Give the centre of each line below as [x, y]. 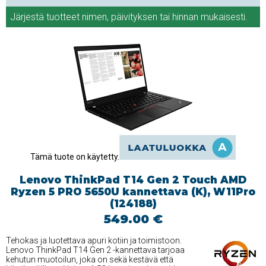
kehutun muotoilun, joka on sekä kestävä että [90, 260]
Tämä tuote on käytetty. [75, 157]
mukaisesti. [223, 17]
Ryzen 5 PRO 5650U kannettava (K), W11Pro [133, 192]
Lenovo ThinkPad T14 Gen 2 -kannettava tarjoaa [95, 250]
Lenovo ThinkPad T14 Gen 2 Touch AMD [133, 180]
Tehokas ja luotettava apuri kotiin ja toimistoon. [94, 241]
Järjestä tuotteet [46, 17]
